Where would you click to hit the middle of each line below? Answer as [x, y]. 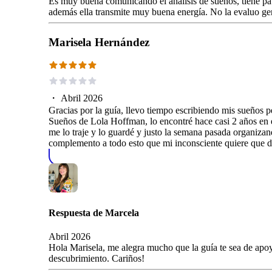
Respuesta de [77, 212]
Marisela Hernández [99, 42]
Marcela [122, 212]
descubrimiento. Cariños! [97, 259]
